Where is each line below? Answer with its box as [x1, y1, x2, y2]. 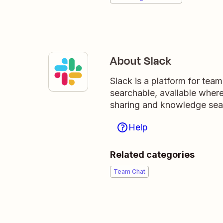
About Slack [110, 53, 172, 69]
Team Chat [113, 168, 145, 175]
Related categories [110, 149, 195, 160]
